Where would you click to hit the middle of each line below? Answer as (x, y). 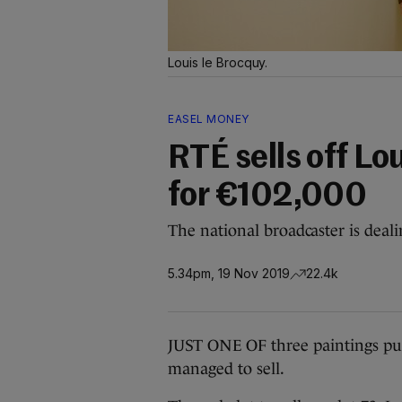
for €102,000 (267, 197)
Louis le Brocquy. (218, 62)
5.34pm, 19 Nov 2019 (229, 273)
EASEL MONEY (209, 119)
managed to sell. (226, 369)
